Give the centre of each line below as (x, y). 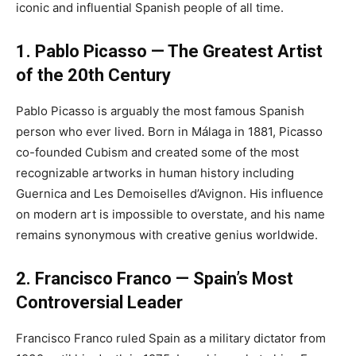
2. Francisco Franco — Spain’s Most (155, 278)
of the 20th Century (93, 75)
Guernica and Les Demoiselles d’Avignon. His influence (170, 193)
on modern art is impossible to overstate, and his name (170, 214)
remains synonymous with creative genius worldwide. (167, 234)
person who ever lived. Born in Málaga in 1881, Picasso (169, 131)
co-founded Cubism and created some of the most (157, 152)
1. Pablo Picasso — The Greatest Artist (169, 51)
